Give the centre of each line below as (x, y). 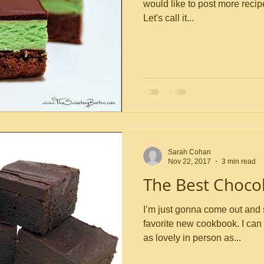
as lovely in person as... (192, 237)
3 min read (239, 161)
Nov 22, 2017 (189, 161)
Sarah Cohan (189, 152)
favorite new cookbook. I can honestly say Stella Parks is (192, 223)
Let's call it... (169, 18)
